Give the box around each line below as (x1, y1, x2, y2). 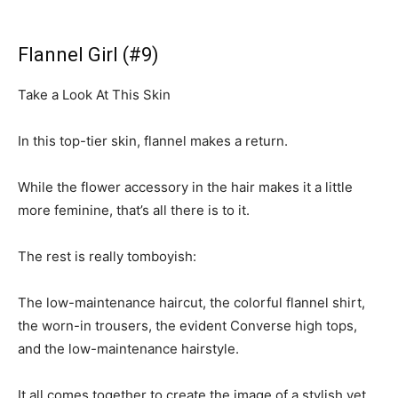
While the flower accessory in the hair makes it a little (18, 178, 353, 195)
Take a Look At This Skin (18, 85, 171, 103)
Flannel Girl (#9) (18, 43, 159, 66)
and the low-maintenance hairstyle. (18, 339, 239, 357)
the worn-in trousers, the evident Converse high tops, (18, 316, 357, 334)
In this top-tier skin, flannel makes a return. (18, 131, 288, 149)
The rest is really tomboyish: (18, 247, 196, 265)
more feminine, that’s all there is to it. (18, 201, 250, 219)
